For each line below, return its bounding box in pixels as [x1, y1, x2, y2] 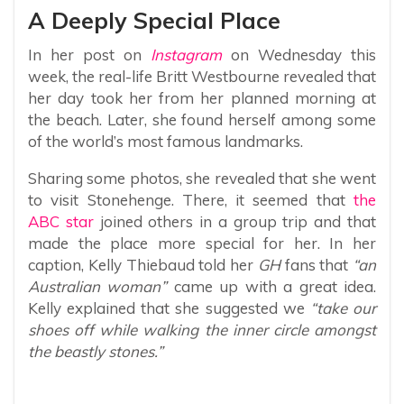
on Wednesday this [222, 44, 376, 64]
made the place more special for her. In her [28, 233, 376, 252]
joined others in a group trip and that [93, 211, 377, 231]
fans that [280, 254, 353, 274]
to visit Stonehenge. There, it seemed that [28, 189, 353, 209]
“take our [309, 298, 377, 317]
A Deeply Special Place [28, 5, 280, 34]
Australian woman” [28, 276, 168, 296]
